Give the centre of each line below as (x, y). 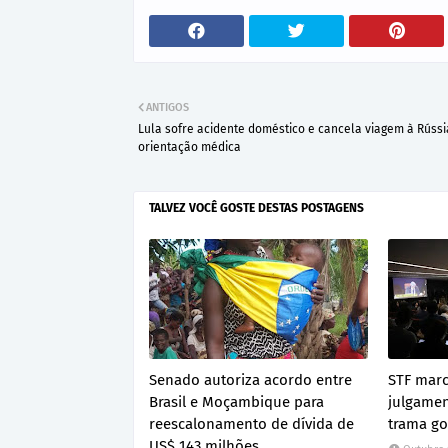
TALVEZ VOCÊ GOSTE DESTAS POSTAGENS (256, 207)
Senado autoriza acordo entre (250, 379)
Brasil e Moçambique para (236, 401)
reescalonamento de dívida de (251, 423)
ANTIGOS (167, 107)
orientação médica (189, 146)
